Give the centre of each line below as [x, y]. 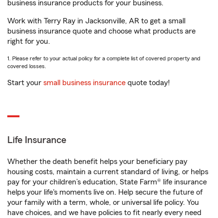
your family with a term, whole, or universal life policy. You [103, 202]
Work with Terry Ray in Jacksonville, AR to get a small [96, 21]
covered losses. [27, 66]
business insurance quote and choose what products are [101, 31]
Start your [25, 83]
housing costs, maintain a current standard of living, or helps [108, 172]
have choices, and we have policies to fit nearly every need [104, 213]
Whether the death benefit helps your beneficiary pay [97, 162]
